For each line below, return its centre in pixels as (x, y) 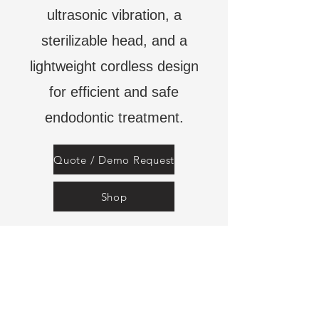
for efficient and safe (114, 92)
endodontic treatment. (114, 117)
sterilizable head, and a (114, 41)
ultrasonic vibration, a (114, 15)
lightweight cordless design (114, 66)
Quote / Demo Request (114, 159)
